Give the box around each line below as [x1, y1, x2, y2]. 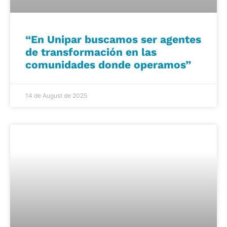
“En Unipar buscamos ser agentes [25, 32, 201, 46]
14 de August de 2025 [25, 91, 87, 99]
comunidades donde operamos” [25, 58, 191, 71]
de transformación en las [25, 45, 157, 58]
